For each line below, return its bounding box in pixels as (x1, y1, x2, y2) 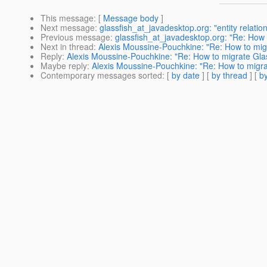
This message (41, 12, 94, 24)
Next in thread (41, 41, 94, 53)
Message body (103, 12, 159, 24)
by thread (212, 69, 247, 82)
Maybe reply (41, 60, 87, 72)
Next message (41, 21, 95, 34)
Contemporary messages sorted (41, 69, 162, 82)
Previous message (41, 31, 110, 44)
